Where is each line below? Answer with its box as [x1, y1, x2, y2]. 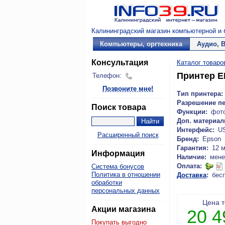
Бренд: [177, 135, 199, 143]
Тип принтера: [177, 90, 223, 97]
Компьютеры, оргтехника [99, 40, 182, 48]
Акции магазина [91, 205, 156, 213]
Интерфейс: [177, 126, 214, 134]
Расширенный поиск [97, 131, 159, 139]
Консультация [91, 58, 148, 67]
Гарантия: [177, 144, 208, 152]
